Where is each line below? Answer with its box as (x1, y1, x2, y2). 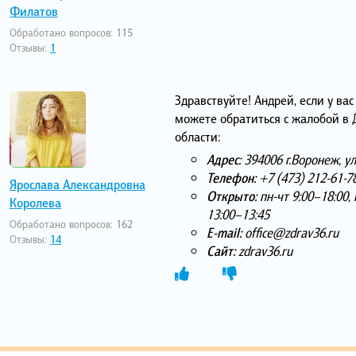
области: (174, 127, 220, 147)
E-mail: (206, 223, 242, 242)
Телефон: (206, 168, 256, 188)
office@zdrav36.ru (241, 223, 339, 242)
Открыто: (206, 187, 257, 206)
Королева (10, 193, 61, 213)
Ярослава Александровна (10, 175, 145, 195)
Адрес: (206, 150, 241, 169)
